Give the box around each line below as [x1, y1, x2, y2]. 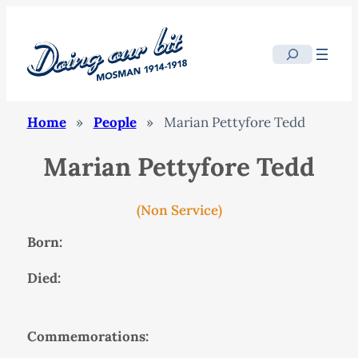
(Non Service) [136, 201, 222, 219]
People [93, 113, 137, 132]
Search [272, 46, 315, 64]
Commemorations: [26, 327, 149, 345]
